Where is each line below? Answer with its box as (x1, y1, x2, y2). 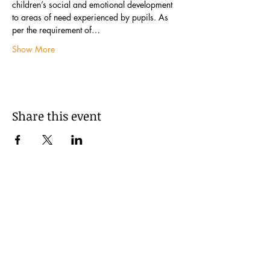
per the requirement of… (12, 24, 100, 36)
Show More (12, 43, 55, 55)
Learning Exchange (12, 227, 97, 239)
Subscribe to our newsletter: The (12, 214, 155, 226)
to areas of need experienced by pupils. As (12, 11, 171, 23)
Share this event (12, 107, 101, 124)
